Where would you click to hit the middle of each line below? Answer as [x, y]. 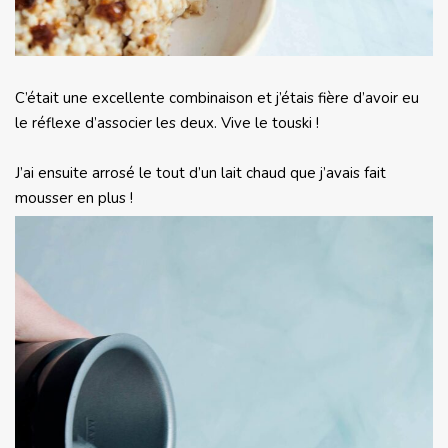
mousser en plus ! [74, 197]
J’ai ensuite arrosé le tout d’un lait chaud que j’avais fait [200, 172]
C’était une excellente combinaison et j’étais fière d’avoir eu [217, 97]
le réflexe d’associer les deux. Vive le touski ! [167, 122]
